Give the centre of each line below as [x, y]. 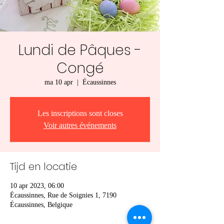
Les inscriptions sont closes [80, 113]
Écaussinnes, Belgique [41, 205]
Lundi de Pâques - [80, 50]
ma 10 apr [58, 82]
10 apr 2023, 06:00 [37, 186]
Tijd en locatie [43, 166]
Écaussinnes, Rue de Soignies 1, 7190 [63, 195]
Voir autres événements [80, 125]
